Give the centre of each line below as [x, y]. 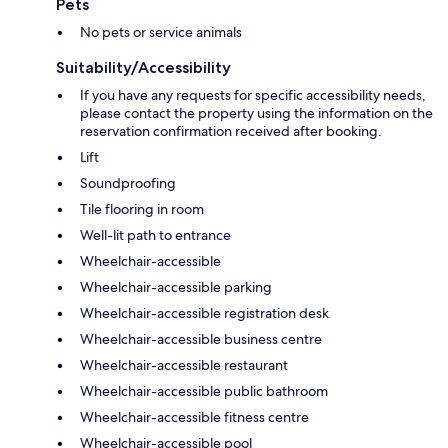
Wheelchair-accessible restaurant [184, 364]
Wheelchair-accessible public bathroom [204, 390]
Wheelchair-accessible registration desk [204, 312]
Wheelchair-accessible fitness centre [194, 416]
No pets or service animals [161, 31]
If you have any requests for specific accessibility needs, [253, 94]
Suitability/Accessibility [143, 67]
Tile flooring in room [142, 208]
